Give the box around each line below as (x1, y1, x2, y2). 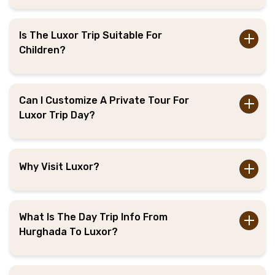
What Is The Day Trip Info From (19, 211, 168, 223)
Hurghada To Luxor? (19, 225, 118, 238)
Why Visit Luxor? (19, 160, 99, 172)
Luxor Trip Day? (19, 109, 95, 121)
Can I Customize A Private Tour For (19, 94, 189, 106)
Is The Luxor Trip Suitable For (19, 29, 162, 41)
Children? (19, 44, 66, 56)
